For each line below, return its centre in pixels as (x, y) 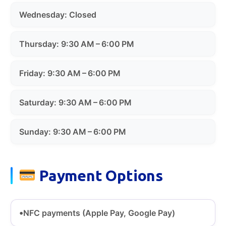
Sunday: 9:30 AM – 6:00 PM (73, 131)
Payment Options (99, 175)
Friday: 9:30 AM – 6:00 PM (70, 73)
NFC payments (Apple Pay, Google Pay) (99, 213)
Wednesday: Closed (58, 14)
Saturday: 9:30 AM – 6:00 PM (75, 102)
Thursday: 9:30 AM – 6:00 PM (77, 44)
